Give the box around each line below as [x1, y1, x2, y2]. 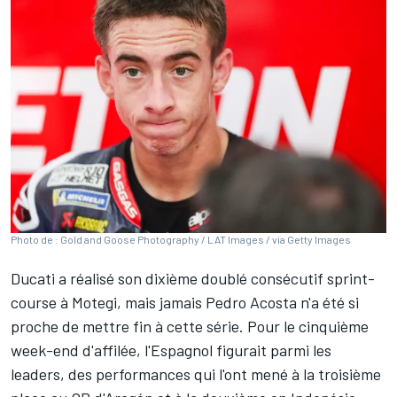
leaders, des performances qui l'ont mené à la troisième [11, 364, 381, 385]
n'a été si [297, 292, 359, 313]
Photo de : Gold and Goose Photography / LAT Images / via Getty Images [11, 233, 351, 246]
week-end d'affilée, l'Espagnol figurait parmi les [11, 340, 331, 361]
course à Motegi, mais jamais [11, 292, 206, 313]
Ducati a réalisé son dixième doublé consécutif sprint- [11, 269, 375, 289]
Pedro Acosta [206, 292, 297, 313]
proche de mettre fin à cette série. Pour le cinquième [11, 316, 369, 337]
